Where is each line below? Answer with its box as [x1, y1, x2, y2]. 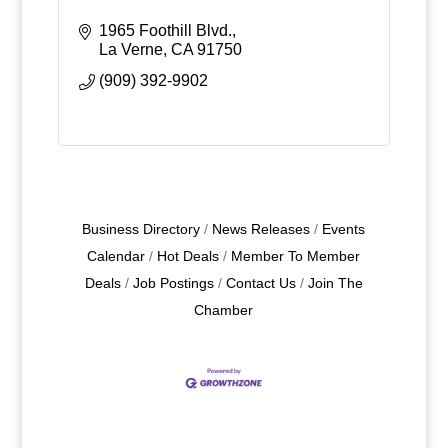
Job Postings [132, 276, 214, 291]
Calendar [87, 249, 146, 264]
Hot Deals [157, 249, 220, 264]
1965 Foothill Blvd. [98, 22, 232, 39]
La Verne [98, 41, 163, 58]
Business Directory [82, 222, 201, 237]
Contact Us [225, 276, 296, 291]
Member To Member [231, 249, 361, 264]
